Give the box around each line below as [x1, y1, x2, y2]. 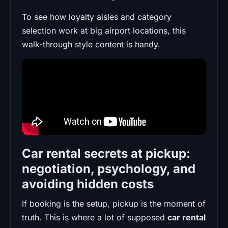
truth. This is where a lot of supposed [22, 212, 167, 222]
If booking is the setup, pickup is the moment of [22, 198, 206, 209]
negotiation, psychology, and [22, 161, 195, 176]
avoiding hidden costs [22, 176, 154, 191]
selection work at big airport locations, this [22, 25, 186, 36]
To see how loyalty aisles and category [22, 11, 172, 22]
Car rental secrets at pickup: [22, 146, 190, 161]
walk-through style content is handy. [22, 39, 160, 49]
